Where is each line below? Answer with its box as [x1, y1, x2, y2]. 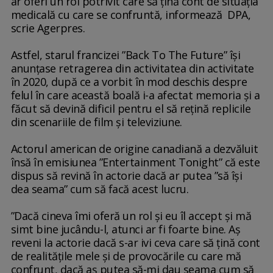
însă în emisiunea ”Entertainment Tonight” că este [10, 155, 260, 170]
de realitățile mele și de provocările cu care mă [10, 249, 241, 264]
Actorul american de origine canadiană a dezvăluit [10, 141, 258, 157]
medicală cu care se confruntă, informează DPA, [10, 7, 251, 23]
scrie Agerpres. [10, 21, 85, 36]
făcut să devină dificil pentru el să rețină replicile [10, 101, 251, 116]
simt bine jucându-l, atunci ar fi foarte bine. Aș [10, 222, 241, 237]
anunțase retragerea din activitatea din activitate [10, 61, 254, 76]
